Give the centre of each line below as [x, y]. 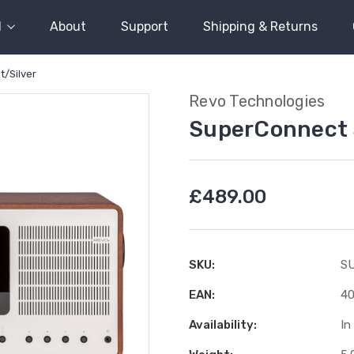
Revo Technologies [257, 101]
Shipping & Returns [260, 26]
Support [144, 26]
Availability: [223, 325]
